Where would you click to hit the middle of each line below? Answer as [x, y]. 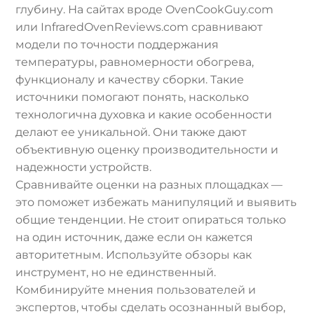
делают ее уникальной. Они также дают [131, 132]
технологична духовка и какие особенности [144, 115]
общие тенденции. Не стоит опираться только [151, 220]
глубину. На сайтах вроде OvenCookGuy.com [145, 10]
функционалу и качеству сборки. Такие [130, 80]
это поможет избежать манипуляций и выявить [156, 203]
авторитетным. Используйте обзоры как [134, 255]
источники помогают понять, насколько [132, 97]
